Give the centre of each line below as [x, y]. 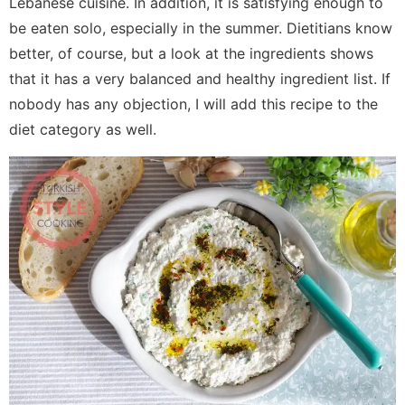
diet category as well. [83, 129]
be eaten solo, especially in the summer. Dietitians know [201, 28]
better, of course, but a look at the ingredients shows [191, 53]
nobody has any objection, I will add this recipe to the [193, 104]
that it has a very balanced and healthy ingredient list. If [200, 78]
